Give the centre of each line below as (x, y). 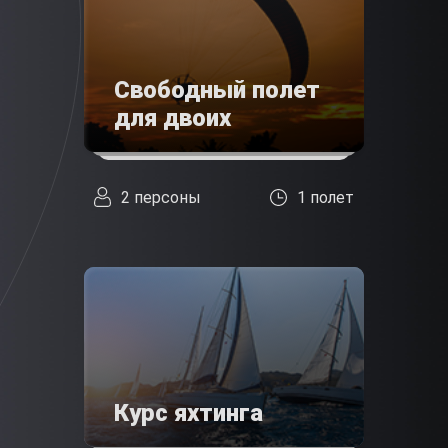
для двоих (172, 118)
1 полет (325, 197)
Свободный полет (217, 90)
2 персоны (161, 197)
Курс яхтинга (188, 413)
